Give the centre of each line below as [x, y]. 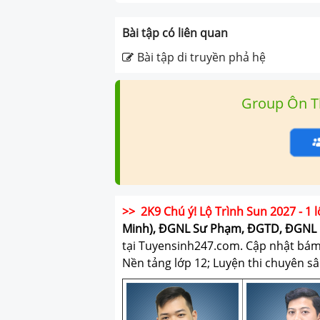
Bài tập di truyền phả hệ [202, 57]
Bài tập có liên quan [175, 32]
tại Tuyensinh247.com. [183, 245]
